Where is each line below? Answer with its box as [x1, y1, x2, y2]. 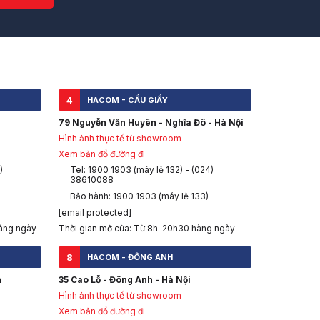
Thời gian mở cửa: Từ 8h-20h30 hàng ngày [59, 223, 235, 234]
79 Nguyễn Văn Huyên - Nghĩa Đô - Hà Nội [59, 117, 244, 129]
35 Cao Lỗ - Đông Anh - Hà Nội [59, 274, 191, 286]
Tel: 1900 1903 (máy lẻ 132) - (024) [70, 164, 214, 176]
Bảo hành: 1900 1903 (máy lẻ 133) [70, 191, 209, 202]
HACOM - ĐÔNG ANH [87, 252, 173, 263]
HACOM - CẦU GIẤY [87, 95, 168, 106]
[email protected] [59, 207, 131, 219]
